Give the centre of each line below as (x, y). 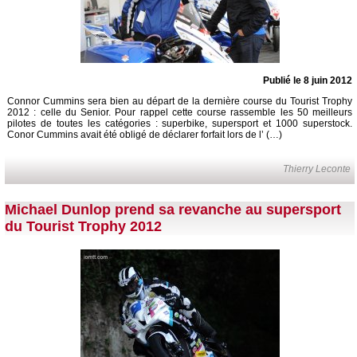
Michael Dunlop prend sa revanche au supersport (173, 209)
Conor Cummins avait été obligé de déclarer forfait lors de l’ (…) (145, 134)
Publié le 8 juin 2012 (308, 80)
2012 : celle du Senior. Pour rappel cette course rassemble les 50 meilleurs (180, 112)
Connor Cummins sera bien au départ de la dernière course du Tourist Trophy (180, 101)
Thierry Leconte (317, 169)
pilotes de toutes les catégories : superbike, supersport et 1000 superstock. (180, 123)
